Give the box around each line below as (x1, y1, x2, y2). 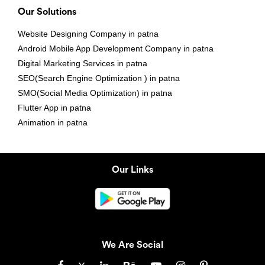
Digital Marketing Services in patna (18, 59, 147, 69)
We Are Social (102, 240, 163, 250)
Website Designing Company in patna (18, 29, 159, 39)
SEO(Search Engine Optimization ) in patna (18, 73, 180, 83)
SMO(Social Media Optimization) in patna (18, 88, 172, 98)
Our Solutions (18, 7, 76, 17)
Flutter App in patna (18, 103, 91, 113)
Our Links (112, 165, 153, 175)
